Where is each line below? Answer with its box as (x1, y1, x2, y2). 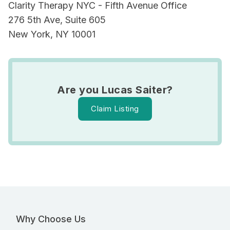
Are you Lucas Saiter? (57, 84, 173, 96)
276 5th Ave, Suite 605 (8, 14, 106, 25)
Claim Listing (91, 104, 139, 113)
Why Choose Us (16, 214, 86, 224)
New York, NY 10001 (8, 29, 95, 40)
